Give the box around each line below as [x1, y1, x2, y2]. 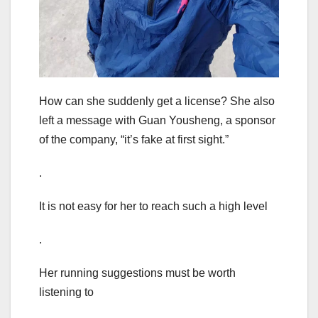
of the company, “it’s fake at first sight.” [39, 133, 229, 146]
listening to [39, 286, 94, 299]
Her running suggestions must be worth [39, 267, 236, 280]
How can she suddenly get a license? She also [39, 95, 275, 108]
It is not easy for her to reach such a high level [39, 200, 268, 213]
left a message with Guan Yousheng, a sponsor [39, 114, 275, 127]
